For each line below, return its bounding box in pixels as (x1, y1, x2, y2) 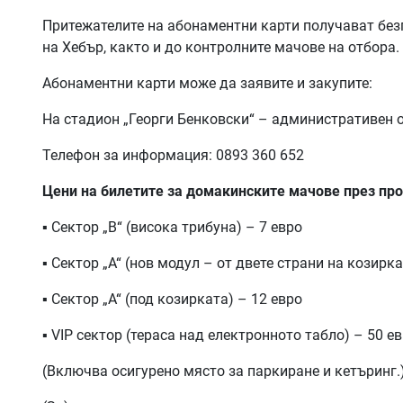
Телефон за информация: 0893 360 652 (42, 146, 304, 164)
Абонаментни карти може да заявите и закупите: (42, 74, 372, 92)
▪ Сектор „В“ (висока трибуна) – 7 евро (42, 218, 302, 236)
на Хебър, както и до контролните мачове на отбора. (42, 38, 399, 56)
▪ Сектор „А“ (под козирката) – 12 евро (42, 290, 302, 308)
